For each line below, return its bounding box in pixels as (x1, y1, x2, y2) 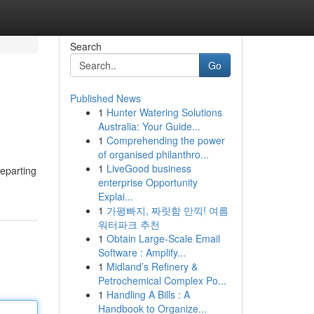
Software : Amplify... (97, 245, 186, 259)
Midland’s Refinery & (106, 259, 198, 273)
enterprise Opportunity (97, 175, 198, 189)
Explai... (97, 189, 133, 203)
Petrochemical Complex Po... (97, 273, 226, 287)
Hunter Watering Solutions (106, 105, 222, 119)
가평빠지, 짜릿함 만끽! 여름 (106, 203, 228, 217)
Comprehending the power (106, 133, 225, 147)
